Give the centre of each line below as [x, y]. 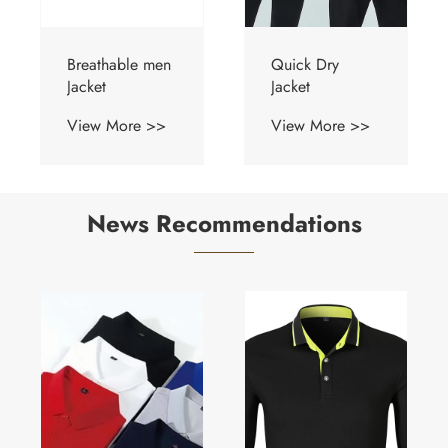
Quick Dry [305, 64]
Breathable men [119, 64]
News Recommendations [224, 223]
